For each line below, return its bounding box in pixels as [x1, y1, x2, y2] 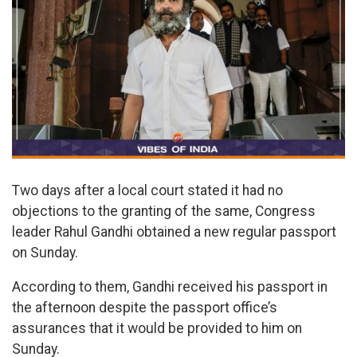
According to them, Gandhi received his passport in [12, 279, 328, 296]
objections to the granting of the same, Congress [12, 202, 316, 219]
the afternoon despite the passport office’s [12, 300, 277, 316]
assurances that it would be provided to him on [12, 320, 302, 337]
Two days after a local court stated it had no [12, 182, 283, 198]
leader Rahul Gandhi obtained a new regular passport [12, 223, 336, 240]
